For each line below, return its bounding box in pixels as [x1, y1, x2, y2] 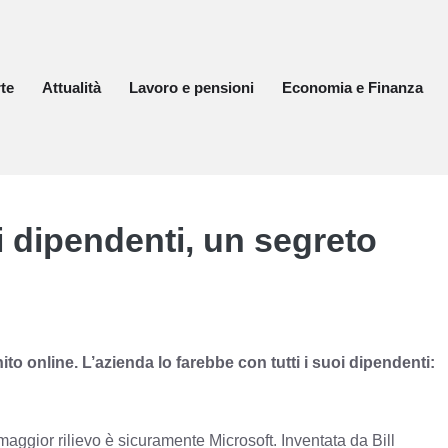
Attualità [42, 78, 101, 96]
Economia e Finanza [282, 78, 423, 96]
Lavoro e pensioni [129, 78, 254, 96]
